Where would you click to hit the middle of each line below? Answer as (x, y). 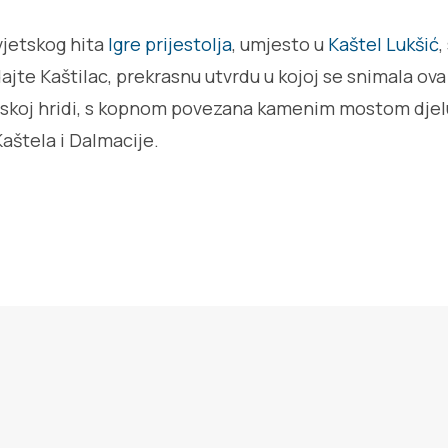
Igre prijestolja (170, 44)
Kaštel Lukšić (383, 44)
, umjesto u (280, 44)
